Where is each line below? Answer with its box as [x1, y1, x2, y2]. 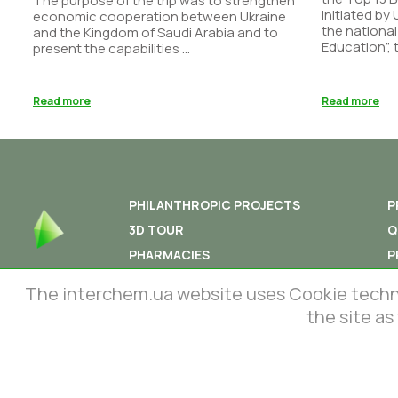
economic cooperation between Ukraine [33, 6, 286, 26]
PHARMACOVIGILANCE [129, 270, 268, 288]
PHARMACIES [129, 245, 211, 263]
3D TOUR [129, 220, 185, 238]
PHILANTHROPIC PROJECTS [129, 195, 301, 213]
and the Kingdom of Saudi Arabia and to [33, 22, 278, 42]
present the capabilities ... [33, 38, 190, 58]
